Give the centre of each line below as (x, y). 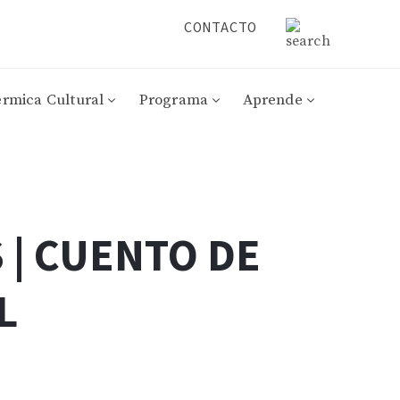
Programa (174, 100)
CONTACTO (220, 27)
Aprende (273, 100)
